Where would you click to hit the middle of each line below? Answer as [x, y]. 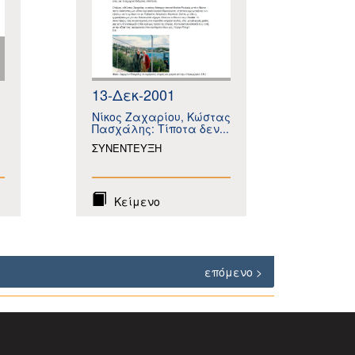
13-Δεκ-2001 [134, 94]
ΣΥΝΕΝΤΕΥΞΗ [127, 148]
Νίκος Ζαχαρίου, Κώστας [161, 116]
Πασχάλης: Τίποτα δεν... [160, 128]
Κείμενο [137, 201]
